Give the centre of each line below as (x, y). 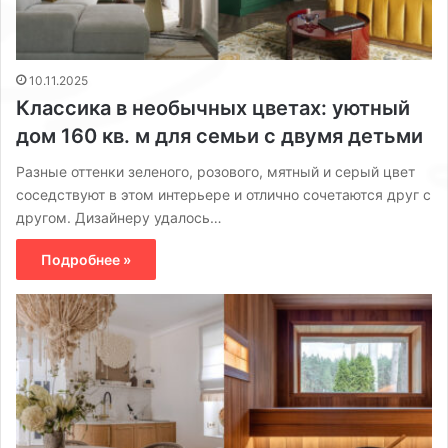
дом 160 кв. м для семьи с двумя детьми (219, 135)
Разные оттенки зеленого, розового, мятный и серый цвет (215, 171)
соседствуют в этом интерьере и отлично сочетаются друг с (223, 194)
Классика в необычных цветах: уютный (213, 107)
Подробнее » (86, 259)
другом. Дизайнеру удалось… (119, 217)
